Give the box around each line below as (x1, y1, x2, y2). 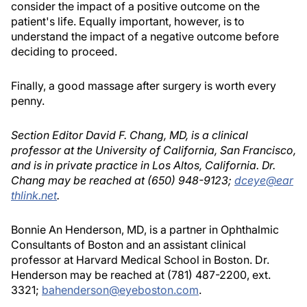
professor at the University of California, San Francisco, (11, 143, 296, 157)
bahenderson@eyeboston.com (42, 283, 199, 297)
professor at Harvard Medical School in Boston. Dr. (11, 253, 269, 267)
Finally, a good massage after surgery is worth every (11, 79, 276, 93)
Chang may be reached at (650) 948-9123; (11, 173, 234, 187)
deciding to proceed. (11, 45, 117, 58)
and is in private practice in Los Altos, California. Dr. (11, 158, 275, 172)
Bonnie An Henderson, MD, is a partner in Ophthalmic (11, 223, 279, 236)
